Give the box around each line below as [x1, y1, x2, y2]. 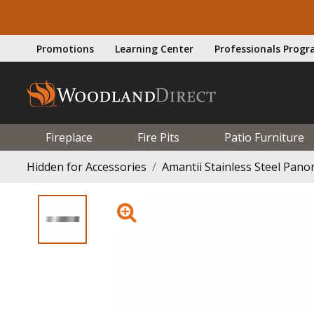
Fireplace [46, 129, 93, 145]
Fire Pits [137, 129, 179, 145]
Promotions [36, 41, 94, 55]
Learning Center [115, 41, 193, 55]
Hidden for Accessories [27, 158, 146, 175]
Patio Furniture [224, 129, 304, 145]
